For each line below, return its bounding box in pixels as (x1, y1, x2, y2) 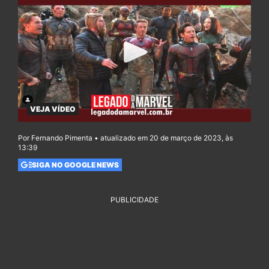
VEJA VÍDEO (30, 104, 76, 113)
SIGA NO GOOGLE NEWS (31, 160, 119, 169)
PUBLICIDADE (110, 195, 159, 205)
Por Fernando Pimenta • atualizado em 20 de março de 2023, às (18, 133, 233, 143)
